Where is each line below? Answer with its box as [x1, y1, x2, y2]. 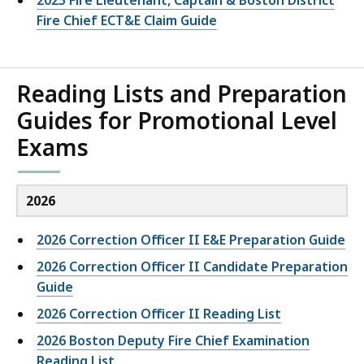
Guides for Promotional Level [16, 105, 337, 136]
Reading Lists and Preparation [16, 78, 347, 110]
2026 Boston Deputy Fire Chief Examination [37, 331, 310, 350]
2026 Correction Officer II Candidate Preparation [37, 258, 348, 276]
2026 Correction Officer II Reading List [37, 305, 281, 323]
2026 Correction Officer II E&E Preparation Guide [37, 231, 345, 249]
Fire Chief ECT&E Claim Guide [37, 11, 217, 30]
